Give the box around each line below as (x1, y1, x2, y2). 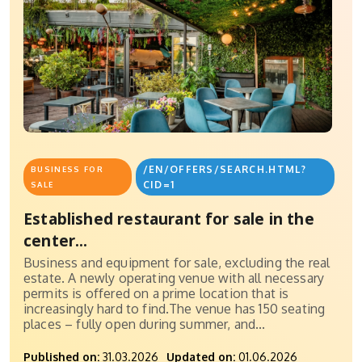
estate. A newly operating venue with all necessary (23, 270, 325, 287)
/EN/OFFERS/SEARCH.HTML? (142, 163, 306, 176)
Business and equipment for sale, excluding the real (23, 255, 330, 271)
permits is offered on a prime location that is (23, 285, 289, 302)
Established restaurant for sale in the (23, 208, 314, 230)
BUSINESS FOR (31, 164, 103, 175)
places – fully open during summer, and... (23, 316, 266, 333)
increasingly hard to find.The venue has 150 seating (23, 301, 326, 318)
